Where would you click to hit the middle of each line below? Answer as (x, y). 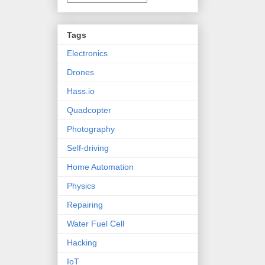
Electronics (87, 53)
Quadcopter (89, 110)
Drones (80, 72)
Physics (81, 185)
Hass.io (81, 91)
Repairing (85, 204)
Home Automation (100, 167)
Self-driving (88, 148)
